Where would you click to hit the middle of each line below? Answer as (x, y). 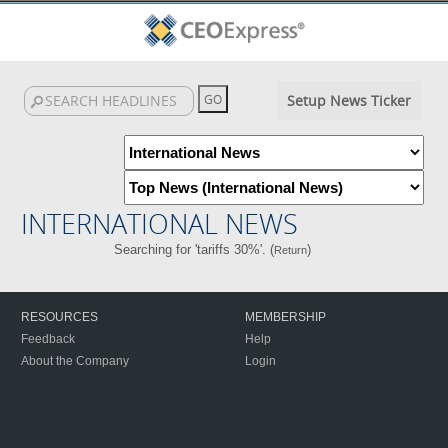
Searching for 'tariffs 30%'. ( (194, 249)
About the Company (75, 361)
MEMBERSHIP (285, 317)
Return (291, 250)
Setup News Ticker (348, 100)
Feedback (48, 339)
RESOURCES (59, 317)
